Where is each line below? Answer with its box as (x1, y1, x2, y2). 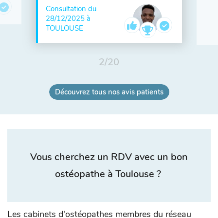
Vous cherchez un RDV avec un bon (30, 150, 188, 163)
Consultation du (46, 4, 96, 14)
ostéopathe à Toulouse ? (54, 167, 163, 181)
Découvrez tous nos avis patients (54, 87, 163, 97)
